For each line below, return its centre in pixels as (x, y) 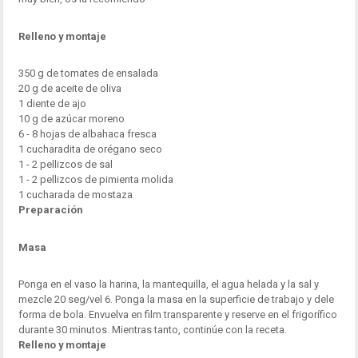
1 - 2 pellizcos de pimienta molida (95, 180)
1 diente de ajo (52, 104)
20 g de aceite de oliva (70, 89)
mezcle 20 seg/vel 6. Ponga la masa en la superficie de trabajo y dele (176, 300)
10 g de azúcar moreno (71, 119)
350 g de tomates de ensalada (88, 74)
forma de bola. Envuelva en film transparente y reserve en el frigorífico (177, 315)
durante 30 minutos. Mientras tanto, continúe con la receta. (152, 330)
